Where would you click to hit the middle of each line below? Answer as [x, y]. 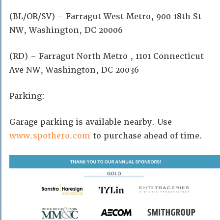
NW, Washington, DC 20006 [66, 30]
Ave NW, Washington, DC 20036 [74, 70]
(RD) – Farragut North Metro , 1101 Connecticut [107, 56]
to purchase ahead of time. [146, 136]
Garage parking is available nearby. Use [91, 122]
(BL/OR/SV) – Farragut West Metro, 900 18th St [105, 16]
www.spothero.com [50, 136]
